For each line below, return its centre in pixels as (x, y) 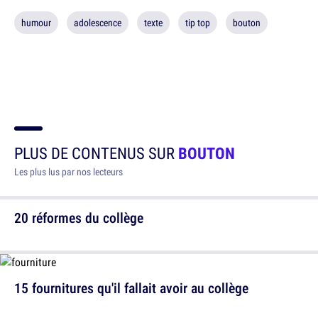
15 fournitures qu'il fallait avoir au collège (131, 288)
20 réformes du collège (79, 218)
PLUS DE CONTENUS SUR (96, 153)
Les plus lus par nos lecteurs (68, 172)
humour (36, 23)
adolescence (98, 23)
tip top (198, 23)
